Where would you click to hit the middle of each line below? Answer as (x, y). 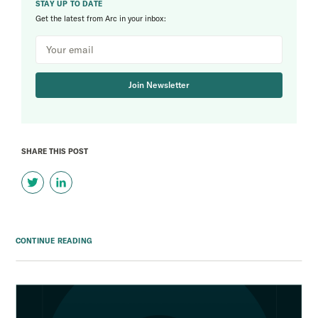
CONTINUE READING (54, 241)
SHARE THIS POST (55, 152)
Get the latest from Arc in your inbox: (101, 19)
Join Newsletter (159, 85)
